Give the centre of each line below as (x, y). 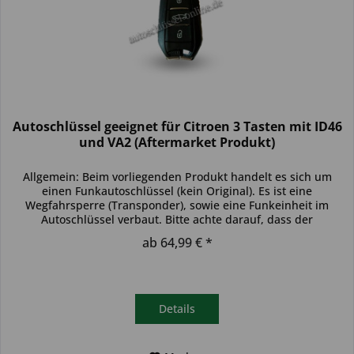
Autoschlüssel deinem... (177, 234)
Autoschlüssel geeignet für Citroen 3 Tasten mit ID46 (177, 127)
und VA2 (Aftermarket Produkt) (177, 143)
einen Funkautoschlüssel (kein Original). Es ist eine (177, 191)
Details (177, 309)
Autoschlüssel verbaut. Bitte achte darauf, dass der (177, 220)
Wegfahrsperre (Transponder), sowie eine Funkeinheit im (177, 205)
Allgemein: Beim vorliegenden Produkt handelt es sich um (177, 177)
